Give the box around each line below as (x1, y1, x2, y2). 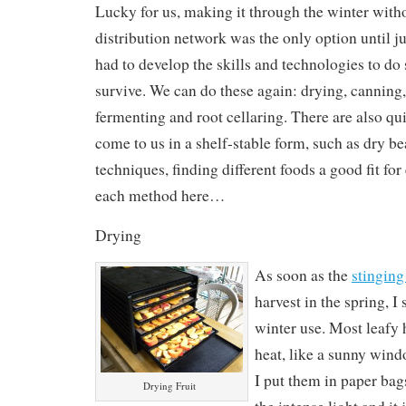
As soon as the (254, 264, 352, 285)
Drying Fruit (143, 379, 197, 393)
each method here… (94, 184, 225, 206)
